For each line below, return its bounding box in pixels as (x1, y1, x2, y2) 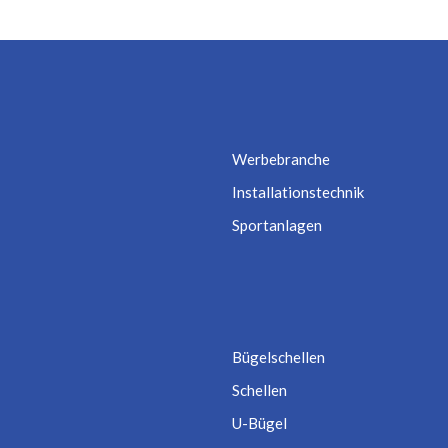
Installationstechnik (231, 182, 364, 201)
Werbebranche (231, 149, 330, 168)
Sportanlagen (231, 215, 322, 234)
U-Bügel (231, 414, 287, 433)
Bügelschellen (231, 348, 325, 367)
